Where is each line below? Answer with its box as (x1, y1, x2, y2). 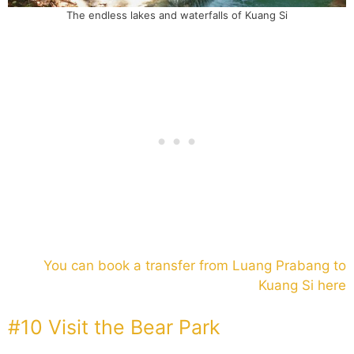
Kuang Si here (258, 277, 346, 293)
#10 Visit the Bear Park (8, 315, 220, 340)
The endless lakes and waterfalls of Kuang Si (66, 8, 288, 21)
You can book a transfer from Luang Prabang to (43, 257, 346, 273)
